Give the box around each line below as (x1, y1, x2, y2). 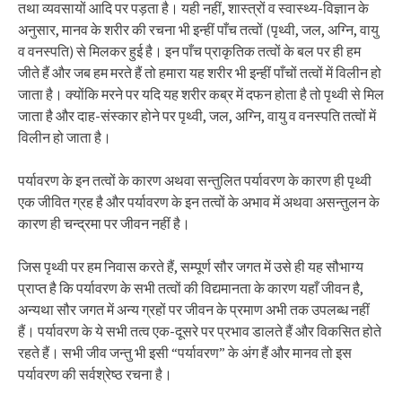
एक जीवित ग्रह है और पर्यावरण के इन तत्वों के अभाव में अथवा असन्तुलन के (18, 193, 380, 211)
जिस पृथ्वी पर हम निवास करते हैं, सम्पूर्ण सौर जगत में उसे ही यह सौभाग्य (18, 258, 363, 275)
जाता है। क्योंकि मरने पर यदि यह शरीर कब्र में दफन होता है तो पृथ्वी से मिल (18, 85, 384, 103)
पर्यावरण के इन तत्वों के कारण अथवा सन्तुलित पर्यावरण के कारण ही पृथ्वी (18, 171, 371, 189)
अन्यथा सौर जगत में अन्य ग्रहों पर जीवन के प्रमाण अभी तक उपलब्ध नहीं (18, 301, 370, 319)
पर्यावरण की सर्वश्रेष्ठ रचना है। (18, 365, 172, 383)
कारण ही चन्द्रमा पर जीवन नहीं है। (18, 214, 190, 232)
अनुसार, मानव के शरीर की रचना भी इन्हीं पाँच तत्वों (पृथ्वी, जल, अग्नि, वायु (18, 21, 379, 39)
